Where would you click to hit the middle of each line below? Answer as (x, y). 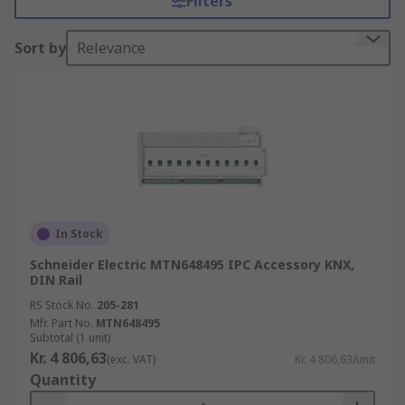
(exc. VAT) (131, 359)
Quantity (63, 380)
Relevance (111, 48)
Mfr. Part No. (61, 323)
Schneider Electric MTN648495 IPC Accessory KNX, (192, 264)
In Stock (79, 234)
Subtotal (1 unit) (70, 338)
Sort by (40, 48)
